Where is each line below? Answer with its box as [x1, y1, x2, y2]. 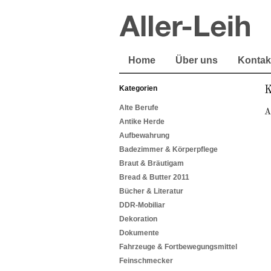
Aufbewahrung [119, 131, 169, 140]
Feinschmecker [119, 256, 173, 266]
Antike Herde [119, 117, 165, 126]
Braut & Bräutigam [119, 159, 184, 168]
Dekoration [119, 215, 157, 224]
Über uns [175, 55, 218, 65]
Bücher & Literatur [119, 187, 183, 196]
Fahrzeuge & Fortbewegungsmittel [119, 243, 237, 252]
